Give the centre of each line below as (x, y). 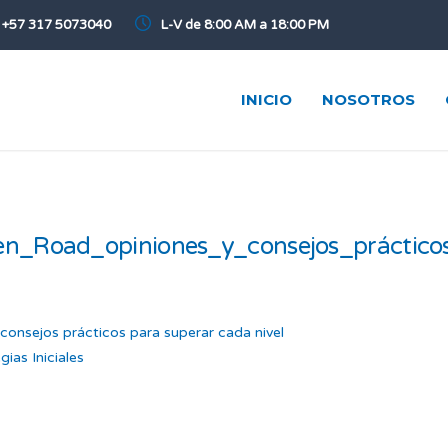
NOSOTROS (368, 99)
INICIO (266, 99)
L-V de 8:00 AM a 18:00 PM (245, 25)
